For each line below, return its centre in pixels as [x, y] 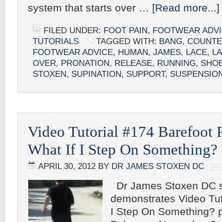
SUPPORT [146, 74]
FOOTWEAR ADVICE [73, 52]
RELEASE [133, 63]
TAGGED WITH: [128, 41]
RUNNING [176, 63]
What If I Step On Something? [123, 149]
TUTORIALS [56, 41]
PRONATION [85, 63]
